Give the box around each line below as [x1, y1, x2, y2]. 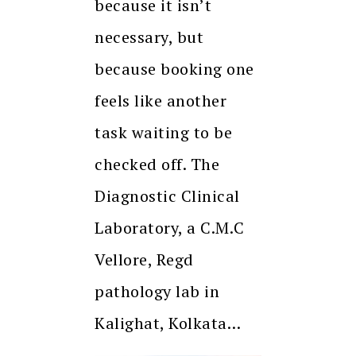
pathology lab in [95, 281, 219, 303]
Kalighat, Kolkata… [95, 312, 241, 335]
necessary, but [95, 26, 203, 48]
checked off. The [95, 153, 219, 176]
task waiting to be [95, 122, 232, 144]
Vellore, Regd [95, 249, 194, 271]
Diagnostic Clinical [95, 185, 240, 207]
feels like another [95, 90, 226, 112]
